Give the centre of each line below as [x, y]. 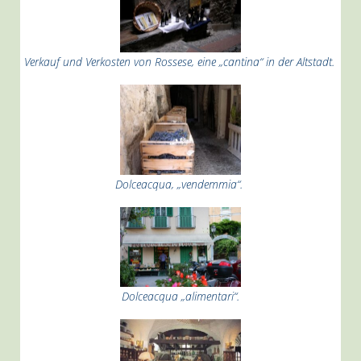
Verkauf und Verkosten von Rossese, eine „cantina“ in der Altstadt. [180, 62]
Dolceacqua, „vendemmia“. [180, 184]
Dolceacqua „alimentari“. [180, 296]
